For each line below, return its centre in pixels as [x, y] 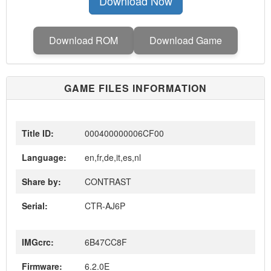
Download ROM [83, 40]
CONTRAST [107, 181]
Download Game [186, 40]
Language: [44, 157]
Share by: [41, 181]
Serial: [35, 206]
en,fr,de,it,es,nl [112, 157]
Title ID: [38, 133]
